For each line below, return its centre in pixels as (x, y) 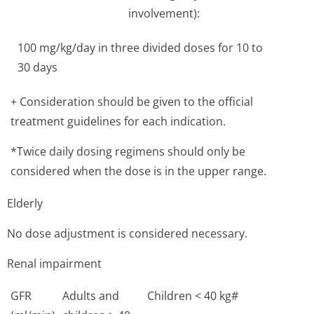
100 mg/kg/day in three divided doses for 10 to (140, 48)
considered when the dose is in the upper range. (138, 171)
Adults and (91, 296)
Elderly (25, 203)
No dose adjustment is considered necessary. (127, 233)
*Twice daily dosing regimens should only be (128, 151)
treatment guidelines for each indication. (118, 121)
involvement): (164, 13)
